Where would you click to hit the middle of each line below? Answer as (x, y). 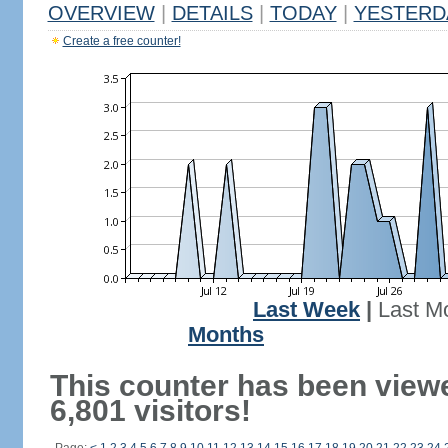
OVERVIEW (101, 13)
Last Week (306, 310)
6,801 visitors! (150, 410)
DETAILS (212, 13)
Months (226, 335)
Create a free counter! (121, 41)
